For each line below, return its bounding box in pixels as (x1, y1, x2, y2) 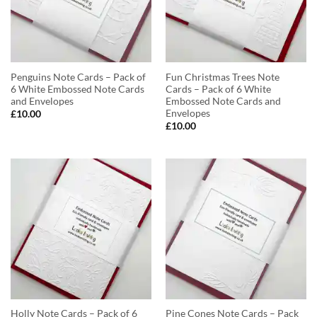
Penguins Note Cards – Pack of (10, 71, 146, 83)
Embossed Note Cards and (165, 95, 281, 107)
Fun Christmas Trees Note (165, 71, 279, 83)
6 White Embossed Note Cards (10, 83, 144, 95)
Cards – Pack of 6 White (165, 83, 271, 95)
